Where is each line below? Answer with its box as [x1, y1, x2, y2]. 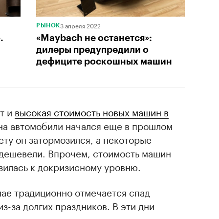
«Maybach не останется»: [36, 33, 152, 43]
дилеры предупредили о [36, 44, 149, 54]
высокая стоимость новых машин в [15, 104, 169, 119]
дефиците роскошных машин [36, 56, 172, 66]
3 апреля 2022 [60, 20, 101, 30]
